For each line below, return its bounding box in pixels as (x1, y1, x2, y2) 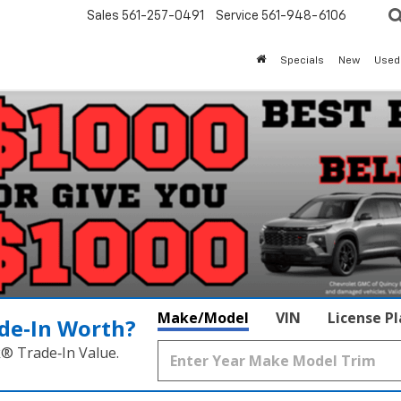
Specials (280, 55, 324, 67)
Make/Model (158, 308, 249, 328)
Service (216, 10, 259, 23)
